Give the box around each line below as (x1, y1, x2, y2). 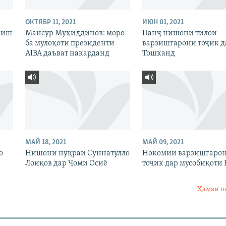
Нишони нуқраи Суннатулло (25, 149, 130, 157)
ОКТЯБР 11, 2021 (25, 18, 76, 26)
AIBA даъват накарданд (25, 49, 109, 58)
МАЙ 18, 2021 (25, 138, 66, 146)
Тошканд (142, 49, 175, 58)
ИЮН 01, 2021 (142, 18, 184, 26)
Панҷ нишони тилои (142, 29, 217, 37)
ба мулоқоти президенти (25, 39, 115, 47)
